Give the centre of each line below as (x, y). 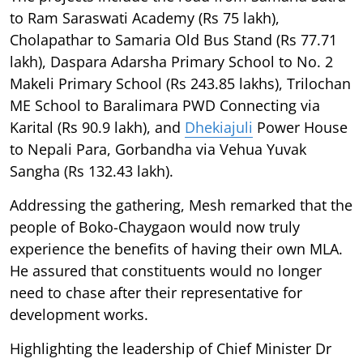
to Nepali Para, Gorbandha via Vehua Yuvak (158, 149)
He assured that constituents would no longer (166, 270)
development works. (79, 314)
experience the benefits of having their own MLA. (176, 248)
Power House (300, 127)
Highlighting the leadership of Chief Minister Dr (171, 348)
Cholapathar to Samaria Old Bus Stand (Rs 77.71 (173, 39)
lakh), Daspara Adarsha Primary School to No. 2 (171, 61)
